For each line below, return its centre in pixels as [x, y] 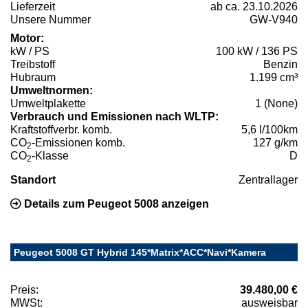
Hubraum [33, 77]
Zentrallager [268, 179]
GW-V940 [274, 19]
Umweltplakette [48, 103]
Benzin [280, 64]
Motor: [27, 38]
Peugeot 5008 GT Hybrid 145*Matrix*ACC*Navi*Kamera [140, 252]
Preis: [24, 289]
